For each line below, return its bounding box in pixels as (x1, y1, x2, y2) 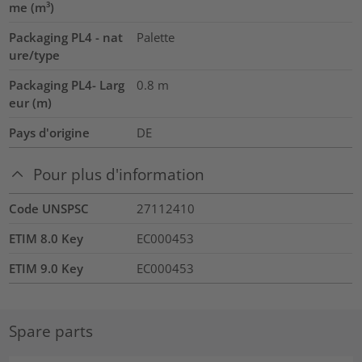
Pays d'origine (9, 124, 90, 141)
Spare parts (9, 321, 94, 342)
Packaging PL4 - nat (9, 29, 124, 46)
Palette (136, 29, 175, 46)
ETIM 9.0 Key (9, 259, 84, 276)
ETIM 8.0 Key (9, 229, 84, 246)
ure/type (9, 47, 61, 64)
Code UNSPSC (9, 200, 90, 217)
